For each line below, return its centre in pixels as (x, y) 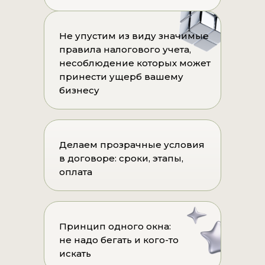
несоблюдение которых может (135, 63)
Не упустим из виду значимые (134, 36)
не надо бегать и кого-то (119, 240)
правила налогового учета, (125, 50)
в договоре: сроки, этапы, (121, 159)
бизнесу (79, 91)
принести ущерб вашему (121, 77)
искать (75, 254)
